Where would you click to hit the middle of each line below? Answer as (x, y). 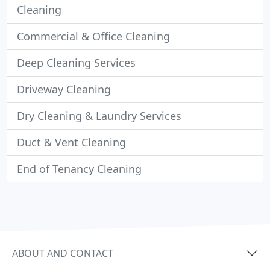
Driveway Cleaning (64, 89)
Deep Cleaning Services (76, 63)
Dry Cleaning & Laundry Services (99, 116)
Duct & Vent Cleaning (71, 142)
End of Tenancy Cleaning (79, 169)
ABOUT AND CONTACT (63, 253)
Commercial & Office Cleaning (93, 36)
